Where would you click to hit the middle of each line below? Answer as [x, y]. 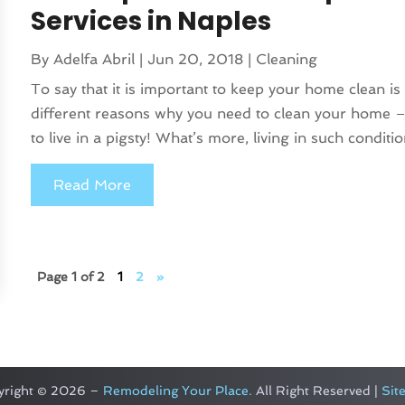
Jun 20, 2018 [196, 60]
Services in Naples [151, 22]
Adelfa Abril [94, 60]
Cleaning [287, 60]
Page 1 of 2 [71, 277]
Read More [93, 185]
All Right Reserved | [316, 391]
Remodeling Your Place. [177, 391]
